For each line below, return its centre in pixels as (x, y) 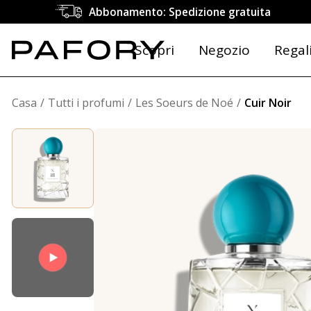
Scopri (154, 50)
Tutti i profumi (86, 103)
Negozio (224, 50)
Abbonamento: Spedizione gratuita (180, 12)
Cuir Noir (268, 103)
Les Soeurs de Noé (184, 103)
